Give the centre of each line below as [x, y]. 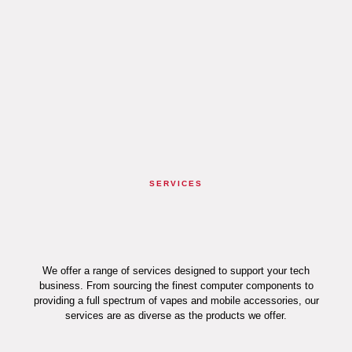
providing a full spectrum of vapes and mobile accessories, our [176, 301]
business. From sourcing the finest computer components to [176, 286]
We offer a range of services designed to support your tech [176, 271]
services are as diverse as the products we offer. [176, 316]
